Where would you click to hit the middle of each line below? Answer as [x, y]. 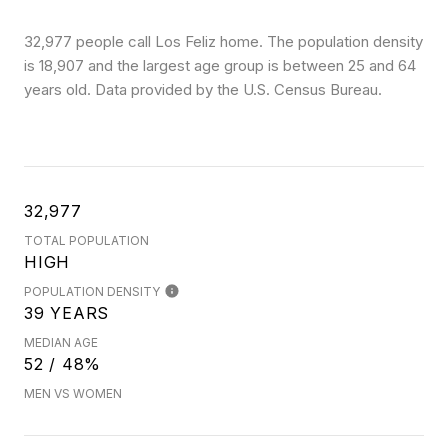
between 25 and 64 [349, 65]
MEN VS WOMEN [73, 393]
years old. [57, 89]
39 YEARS [66, 313]
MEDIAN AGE [61, 342]
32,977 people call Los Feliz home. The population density [223, 41]
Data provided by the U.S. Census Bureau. [236, 89]
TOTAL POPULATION [86, 240]
